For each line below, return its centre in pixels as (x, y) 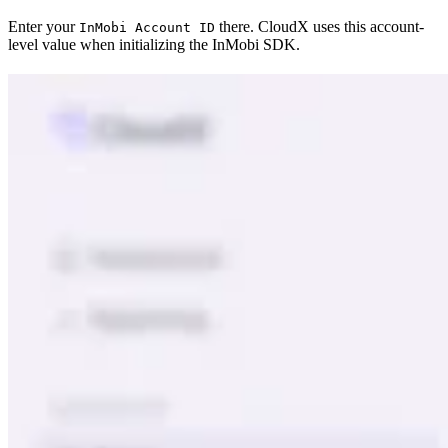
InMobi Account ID (147, 27)
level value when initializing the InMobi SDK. (154, 44)
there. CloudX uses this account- (319, 26)
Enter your (43, 26)
